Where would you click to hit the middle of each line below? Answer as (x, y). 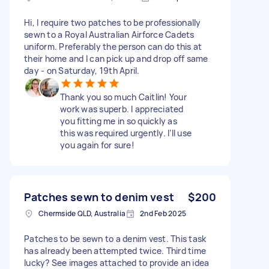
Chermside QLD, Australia (82, 213)
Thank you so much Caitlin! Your (123, 97)
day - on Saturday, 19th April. (82, 70)
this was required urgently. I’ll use (126, 133)
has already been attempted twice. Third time (115, 250)
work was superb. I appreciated (122, 109)
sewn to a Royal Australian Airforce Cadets (109, 34)
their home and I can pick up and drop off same (116, 58)
